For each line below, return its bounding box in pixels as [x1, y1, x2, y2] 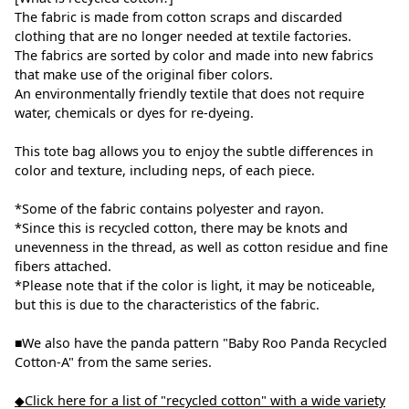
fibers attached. [15, 257, 111, 276]
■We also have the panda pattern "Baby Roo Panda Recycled [15, 334, 387, 352]
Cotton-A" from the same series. [15, 353, 212, 372]
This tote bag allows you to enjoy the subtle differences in [15, 142, 373, 161]
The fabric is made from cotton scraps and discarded [15, 8, 342, 26]
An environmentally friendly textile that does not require [15, 85, 364, 103]
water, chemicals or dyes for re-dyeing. [15, 104, 254, 122]
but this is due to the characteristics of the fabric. [15, 296, 320, 314]
